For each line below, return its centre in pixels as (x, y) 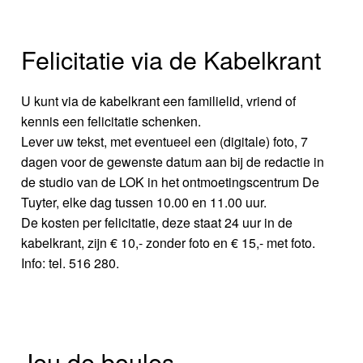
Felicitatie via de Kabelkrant (171, 60)
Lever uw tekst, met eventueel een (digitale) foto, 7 (165, 142)
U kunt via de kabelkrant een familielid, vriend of (159, 101)
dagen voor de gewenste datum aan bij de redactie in (173, 162)
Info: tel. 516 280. (70, 263)
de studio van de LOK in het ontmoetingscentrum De (171, 182)
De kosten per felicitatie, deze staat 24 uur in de (157, 223)
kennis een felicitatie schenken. (111, 122)
